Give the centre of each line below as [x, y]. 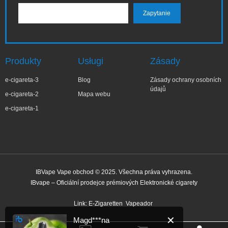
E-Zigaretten [106, 204]
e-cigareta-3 [22, 80]
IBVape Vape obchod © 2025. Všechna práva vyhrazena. [114, 172]
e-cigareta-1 [22, 108]
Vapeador [139, 204]
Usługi [90, 61]
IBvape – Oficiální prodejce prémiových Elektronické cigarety [114, 183]
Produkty [23, 61]
